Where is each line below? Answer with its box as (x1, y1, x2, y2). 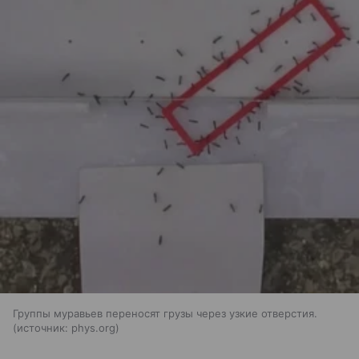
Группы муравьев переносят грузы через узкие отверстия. (13, 306, 317, 320)
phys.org (71, 321, 115, 334)
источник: (17, 321, 68, 334)
